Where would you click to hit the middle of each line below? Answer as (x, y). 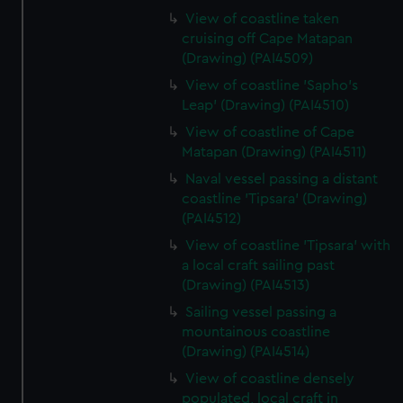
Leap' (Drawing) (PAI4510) (266, 105)
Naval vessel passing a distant (282, 179)
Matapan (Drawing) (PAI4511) (274, 152)
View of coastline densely (270, 379)
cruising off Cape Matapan (268, 39)
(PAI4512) (212, 219)
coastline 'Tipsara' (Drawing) (275, 199)
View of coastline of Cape (270, 132)
